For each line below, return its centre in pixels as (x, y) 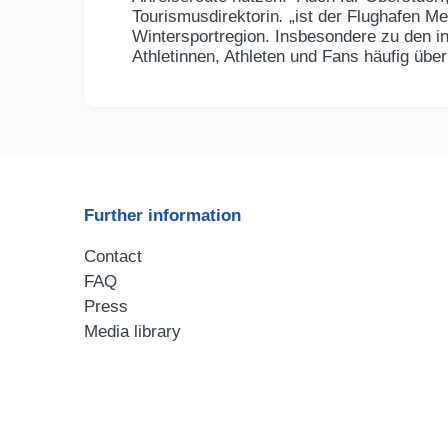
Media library (132, 332)
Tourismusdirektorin (205, 17)
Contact (113, 257)
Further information (162, 216)
